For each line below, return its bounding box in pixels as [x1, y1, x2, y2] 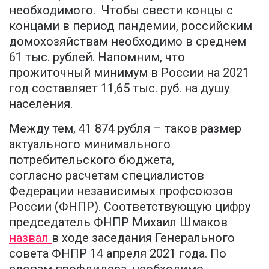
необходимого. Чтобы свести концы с [9, 2, 233, 17]
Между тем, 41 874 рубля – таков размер [9, 121, 241, 136]
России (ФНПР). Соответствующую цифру [9, 199, 250, 214]
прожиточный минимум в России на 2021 [9, 65, 249, 80]
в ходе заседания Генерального [52, 230, 235, 245]
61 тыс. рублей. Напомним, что [9, 49, 185, 64]
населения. [9, 96, 73, 111]
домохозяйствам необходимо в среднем [9, 34, 246, 49]
